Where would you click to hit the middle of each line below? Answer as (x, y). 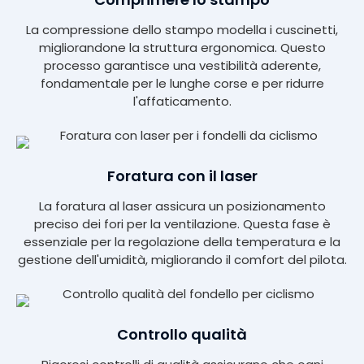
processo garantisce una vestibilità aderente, (182, 66)
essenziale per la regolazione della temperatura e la (182, 242)
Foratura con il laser (182, 176)
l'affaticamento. (182, 102)
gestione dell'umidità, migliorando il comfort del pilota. (182, 260)
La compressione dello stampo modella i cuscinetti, (182, 30)
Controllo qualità (182, 335)
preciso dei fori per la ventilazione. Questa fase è (182, 224)
